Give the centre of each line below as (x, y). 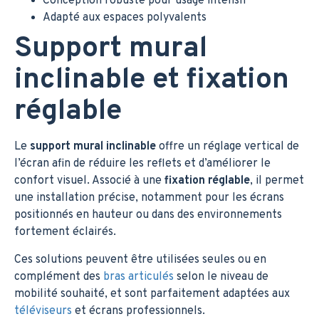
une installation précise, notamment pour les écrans (149, 198)
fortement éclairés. (65, 232)
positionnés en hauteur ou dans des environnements (148, 215)
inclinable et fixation (152, 80)
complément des (59, 277)
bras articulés (138, 277)
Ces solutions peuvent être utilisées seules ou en (140, 260)
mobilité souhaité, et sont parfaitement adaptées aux (152, 294)
